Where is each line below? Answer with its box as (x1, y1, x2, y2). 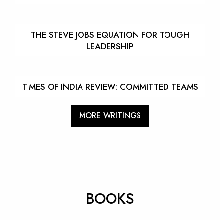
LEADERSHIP (86, 40, 134, 53)
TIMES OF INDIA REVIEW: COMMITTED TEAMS (22, 81, 198, 93)
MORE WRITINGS (79, 110, 141, 121)
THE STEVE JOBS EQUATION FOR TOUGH (31, 29, 189, 41)
